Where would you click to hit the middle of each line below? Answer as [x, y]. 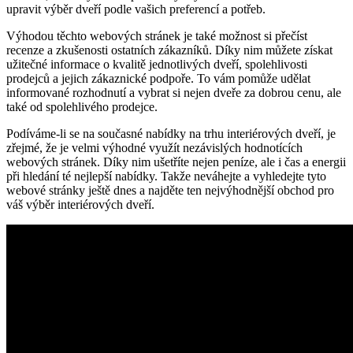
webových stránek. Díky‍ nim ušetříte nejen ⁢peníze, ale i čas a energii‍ [176, 162]
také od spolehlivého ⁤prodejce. [82, 106]
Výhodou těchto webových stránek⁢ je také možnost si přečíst [157, 35]
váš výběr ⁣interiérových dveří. [80, 204]
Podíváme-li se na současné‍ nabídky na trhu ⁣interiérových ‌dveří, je [171, 133]
